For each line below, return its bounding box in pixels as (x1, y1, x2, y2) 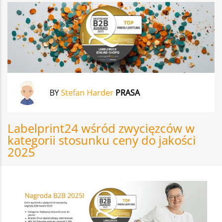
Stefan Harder (61, 87, 113, 98)
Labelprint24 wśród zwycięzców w (7, 119, 195, 136)
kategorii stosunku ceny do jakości (7, 131, 196, 148)
